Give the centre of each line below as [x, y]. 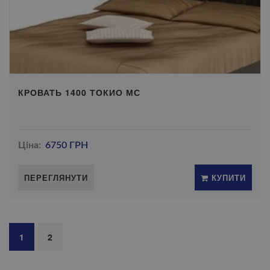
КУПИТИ [227, 177]
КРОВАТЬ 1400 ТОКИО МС [79, 92]
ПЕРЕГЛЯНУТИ [56, 177]
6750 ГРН [67, 145]
